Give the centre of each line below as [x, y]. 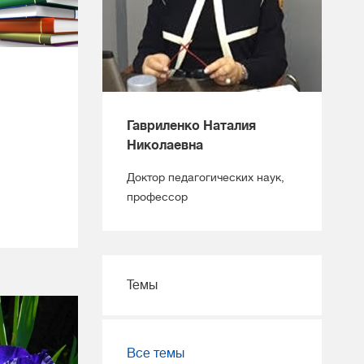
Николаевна [165, 145]
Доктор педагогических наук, [206, 177]
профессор [157, 197]
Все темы [156, 353]
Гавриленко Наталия [191, 126]
